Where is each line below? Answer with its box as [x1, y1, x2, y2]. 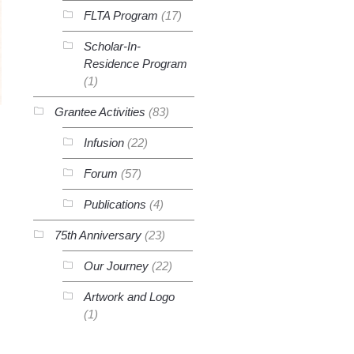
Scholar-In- [83, 40, 141, 53]
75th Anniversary [54, 228, 141, 242]
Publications [83, 198, 146, 211]
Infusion [83, 136, 124, 149]
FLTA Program [83, 9, 158, 22]
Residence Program [83, 57, 187, 70]
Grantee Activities [54, 105, 145, 119]
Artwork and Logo [83, 290, 175, 303]
